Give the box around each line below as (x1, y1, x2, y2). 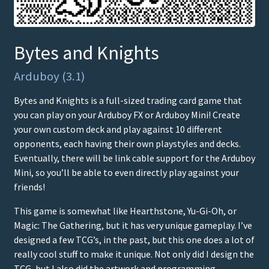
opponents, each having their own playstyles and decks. (14, 137, 241, 150)
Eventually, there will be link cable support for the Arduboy (14, 151, 255, 164)
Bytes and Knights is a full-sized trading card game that (14, 94, 242, 106)
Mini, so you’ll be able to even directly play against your (14, 166, 239, 178)
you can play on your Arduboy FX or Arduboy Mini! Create (14, 108, 240, 121)
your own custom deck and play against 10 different (14, 122, 222, 135)
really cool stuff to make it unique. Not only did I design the (14, 247, 254, 260)
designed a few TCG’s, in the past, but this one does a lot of (14, 233, 255, 246)
